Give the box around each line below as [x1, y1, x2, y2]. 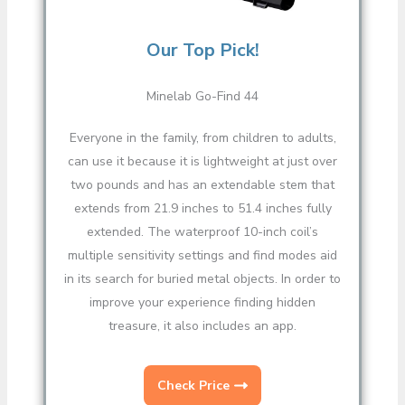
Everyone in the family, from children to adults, [69, 129, 336, 147]
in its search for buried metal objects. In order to [64, 270, 341, 288]
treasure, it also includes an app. [108, 317, 297, 335]
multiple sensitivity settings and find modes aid [68, 247, 337, 265]
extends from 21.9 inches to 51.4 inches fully [73, 200, 332, 218]
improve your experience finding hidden [89, 294, 316, 312]
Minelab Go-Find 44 [146, 88, 259, 106]
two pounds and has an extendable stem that [71, 176, 334, 194]
